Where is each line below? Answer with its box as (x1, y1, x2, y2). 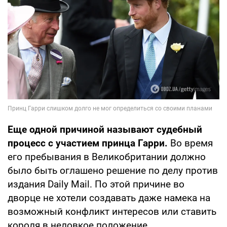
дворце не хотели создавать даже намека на (8, 192, 210, 204)
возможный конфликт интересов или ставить (8, 206, 216, 218)
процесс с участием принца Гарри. (8, 137, 170, 149)
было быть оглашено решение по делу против (8, 165, 218, 177)
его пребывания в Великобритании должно (8, 151, 206, 163)
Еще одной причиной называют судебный (8, 124, 202, 136)
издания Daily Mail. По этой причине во (8, 178, 184, 191)
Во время (170, 137, 213, 149)
